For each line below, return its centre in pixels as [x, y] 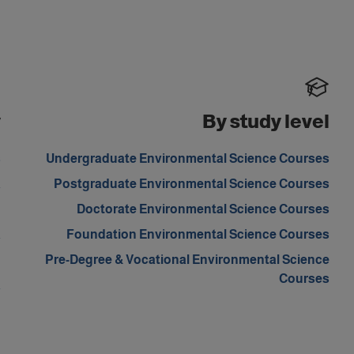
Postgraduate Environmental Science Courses [191, 184]
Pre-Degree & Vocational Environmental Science [187, 260]
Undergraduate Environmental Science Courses [187, 158]
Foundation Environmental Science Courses [198, 234]
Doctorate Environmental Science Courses [203, 209]
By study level [265, 121]
